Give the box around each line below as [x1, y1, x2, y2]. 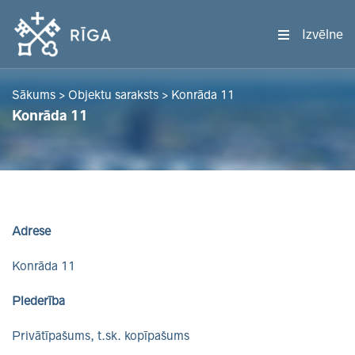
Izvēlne [302, 26, 343, 41]
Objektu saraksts [68, 88, 158, 101]
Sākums [12, 88, 55, 101]
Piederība [12, 294, 65, 307]
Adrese [12, 224, 51, 238]
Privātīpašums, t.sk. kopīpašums [12, 329, 189, 342]
